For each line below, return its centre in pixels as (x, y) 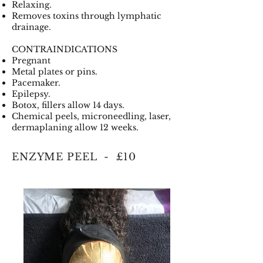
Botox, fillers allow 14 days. (68, 105)
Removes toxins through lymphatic (87, 16)
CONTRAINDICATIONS (66, 49)
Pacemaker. (36, 82)
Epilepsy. (31, 94)
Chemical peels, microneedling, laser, (91, 116)
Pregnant (31, 60)
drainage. (35, 27)
